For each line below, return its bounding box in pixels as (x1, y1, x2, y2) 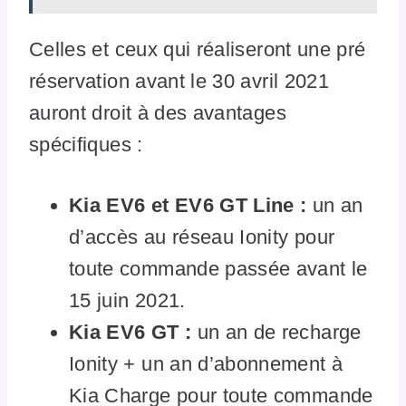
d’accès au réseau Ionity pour (69, 226, 335, 249)
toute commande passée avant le (69, 257, 368, 281)
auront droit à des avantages (29, 101, 286, 125)
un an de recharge (191, 321, 362, 344)
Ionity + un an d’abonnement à (69, 353, 343, 376)
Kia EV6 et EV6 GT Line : (69, 194, 307, 217)
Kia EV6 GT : (69, 321, 192, 344)
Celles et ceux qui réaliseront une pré (29, 38, 366, 62)
